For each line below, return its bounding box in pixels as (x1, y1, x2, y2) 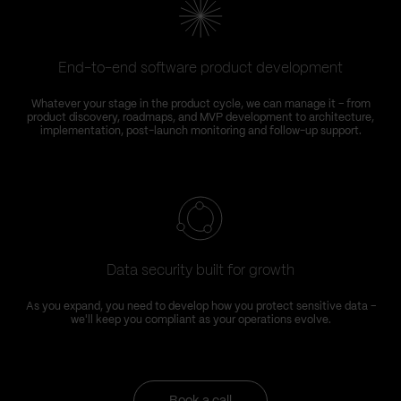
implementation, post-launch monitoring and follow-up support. (39, 126, 362, 136)
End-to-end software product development (58, 62, 343, 75)
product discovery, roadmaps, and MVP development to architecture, (27, 113, 374, 123)
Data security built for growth (107, 264, 294, 277)
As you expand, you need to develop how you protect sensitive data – (25, 302, 376, 311)
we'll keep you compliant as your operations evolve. (70, 315, 331, 325)
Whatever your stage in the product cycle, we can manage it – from (30, 99, 371, 109)
